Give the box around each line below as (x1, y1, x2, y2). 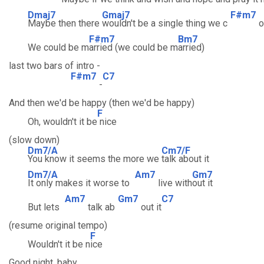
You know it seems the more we (28, 153, 161, 164)
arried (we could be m (89, 42, 178, 53)
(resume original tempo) (9, 220, 107, 231)
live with (158, 177, 192, 189)
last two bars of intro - (9, 60, 100, 71)
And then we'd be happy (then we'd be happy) (9, 97, 194, 108)
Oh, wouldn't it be (9, 116, 97, 127)
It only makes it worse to (28, 177, 132, 189)
